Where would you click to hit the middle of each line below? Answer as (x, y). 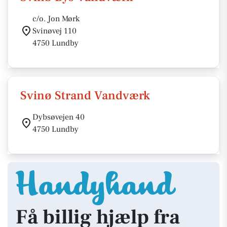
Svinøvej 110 (54, 31)
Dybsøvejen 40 (59, 117)
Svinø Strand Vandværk (85, 96)
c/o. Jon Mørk (56, 19)
